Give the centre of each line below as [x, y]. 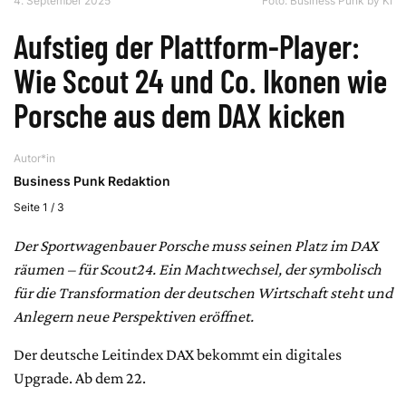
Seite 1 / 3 [39, 207]
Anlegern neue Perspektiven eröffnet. [134, 316]
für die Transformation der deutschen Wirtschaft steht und [203, 292]
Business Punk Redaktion [92, 180]
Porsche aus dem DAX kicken [179, 114]
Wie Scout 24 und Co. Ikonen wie [200, 80]
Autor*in [34, 158]
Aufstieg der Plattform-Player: [187, 45]
